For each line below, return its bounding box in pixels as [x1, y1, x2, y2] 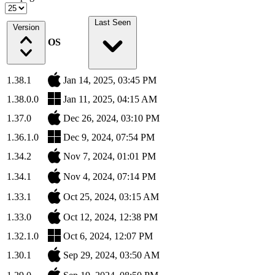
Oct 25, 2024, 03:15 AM [63, 192, 159, 203]
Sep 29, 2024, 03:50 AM [63, 250, 160, 261]
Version [13, 23, 39, 33]
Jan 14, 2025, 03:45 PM [63, 75, 157, 86]
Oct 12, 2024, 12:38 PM [63, 212, 158, 223]
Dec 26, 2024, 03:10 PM [63, 113, 160, 124]
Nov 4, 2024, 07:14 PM [63, 171, 156, 182]
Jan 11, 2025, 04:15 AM [63, 94, 157, 105]
